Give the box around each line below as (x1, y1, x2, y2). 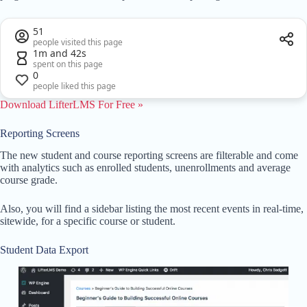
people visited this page (33, 36, 123, 48)
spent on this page (33, 58, 103, 70)
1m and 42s (33, 46, 86, 60)
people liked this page (33, 79, 116, 92)
